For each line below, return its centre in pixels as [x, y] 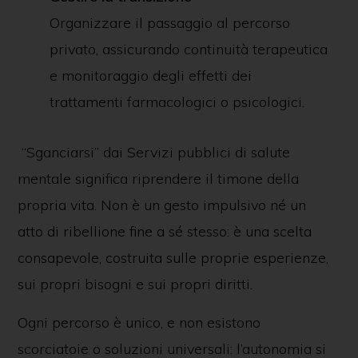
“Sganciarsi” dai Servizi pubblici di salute [153, 152]
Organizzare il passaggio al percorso [169, 23]
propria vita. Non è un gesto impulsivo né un [161, 205]
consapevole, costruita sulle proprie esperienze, [173, 258]
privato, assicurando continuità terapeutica [188, 49]
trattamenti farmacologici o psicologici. [177, 102]
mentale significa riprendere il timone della [158, 179]
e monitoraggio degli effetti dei [150, 76]
